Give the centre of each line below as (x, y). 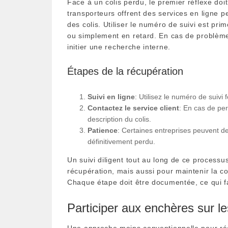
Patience (103, 130)
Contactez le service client (133, 108)
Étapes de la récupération (125, 71)
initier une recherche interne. (119, 47)
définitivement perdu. (121, 141)
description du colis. (119, 119)
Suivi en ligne (111, 96)
